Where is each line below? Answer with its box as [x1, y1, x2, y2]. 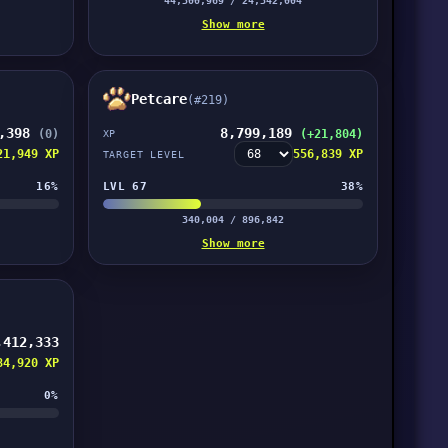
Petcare [130, 91, 187, 107]
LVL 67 [102, 179, 148, 193]
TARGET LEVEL [102, 148, 185, 160]
